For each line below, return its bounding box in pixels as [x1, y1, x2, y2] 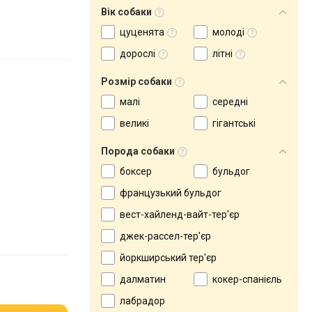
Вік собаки [101, 6, 152, 17]
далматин [120, 274, 166, 285]
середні [212, 96, 248, 107]
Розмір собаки [101, 76, 172, 87]
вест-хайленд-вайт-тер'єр [120, 209, 240, 220]
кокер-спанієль [212, 274, 282, 285]
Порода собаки [101, 146, 175, 157]
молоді [212, 26, 244, 38]
